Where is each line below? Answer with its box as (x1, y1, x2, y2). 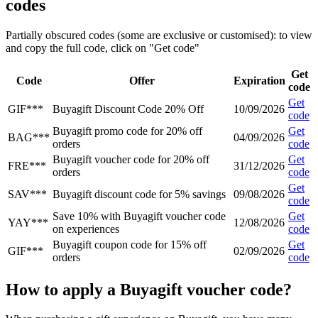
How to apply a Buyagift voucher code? (6, 280, 292, 299)
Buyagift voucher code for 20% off (53, 153, 209, 165)
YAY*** (8, 216, 48, 229)
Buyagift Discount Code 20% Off (53, 102, 204, 115)
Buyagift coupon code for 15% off (53, 238, 207, 251)
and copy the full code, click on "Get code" (6, 41, 199, 54)
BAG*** (8, 131, 50, 143)
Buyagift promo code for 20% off (53, 124, 202, 137)
